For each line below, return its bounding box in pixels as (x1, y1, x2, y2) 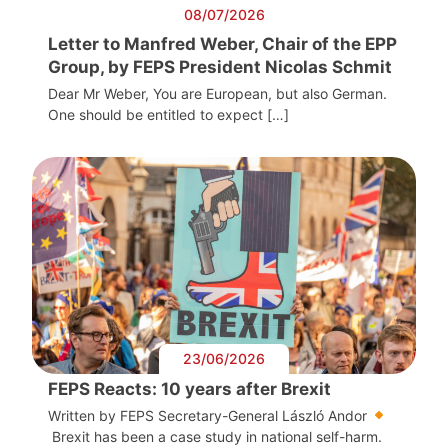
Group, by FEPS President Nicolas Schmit (48, 57, 396, 78)
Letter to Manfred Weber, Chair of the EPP (48, 34, 397, 55)
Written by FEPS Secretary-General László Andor (48, 406, 371, 424)
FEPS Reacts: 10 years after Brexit (48, 378, 331, 399)
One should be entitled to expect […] (48, 106, 289, 124)
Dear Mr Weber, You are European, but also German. (48, 85, 387, 103)
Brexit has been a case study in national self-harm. (48, 427, 382, 445)
